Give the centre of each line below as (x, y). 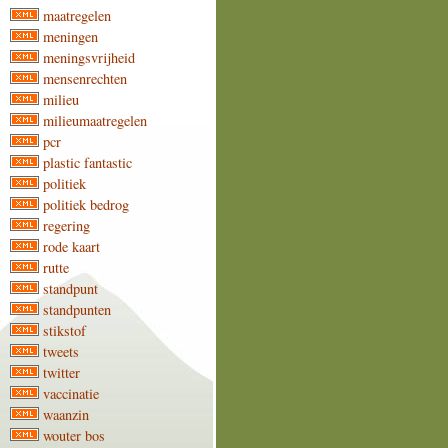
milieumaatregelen (95, 121)
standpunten (77, 310)
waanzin (66, 415)
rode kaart (72, 247)
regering (67, 226)
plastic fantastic (88, 163)
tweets (61, 352)
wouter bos (74, 436)
